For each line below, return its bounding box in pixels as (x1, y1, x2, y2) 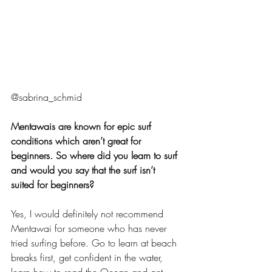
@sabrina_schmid (11, 90, 82, 104)
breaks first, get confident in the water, (11, 250, 166, 264)
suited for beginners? (11, 177, 94, 191)
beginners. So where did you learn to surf (11, 148, 180, 162)
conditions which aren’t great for (11, 134, 144, 148)
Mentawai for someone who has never (11, 221, 169, 235)
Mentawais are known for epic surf (11, 119, 154, 133)
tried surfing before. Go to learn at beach (11, 236, 180, 250)
